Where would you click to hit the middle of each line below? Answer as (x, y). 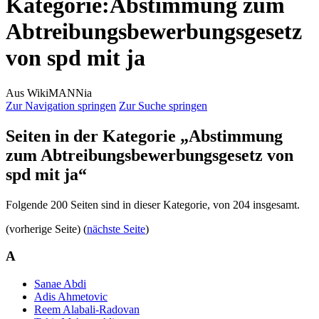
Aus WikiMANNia (49, 93)
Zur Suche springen (163, 105)
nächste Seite (116, 229)
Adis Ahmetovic (71, 297)
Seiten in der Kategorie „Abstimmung (144, 136)
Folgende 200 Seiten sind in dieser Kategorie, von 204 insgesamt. (153, 204)
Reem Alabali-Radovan (87, 310)
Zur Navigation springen (61, 105)
